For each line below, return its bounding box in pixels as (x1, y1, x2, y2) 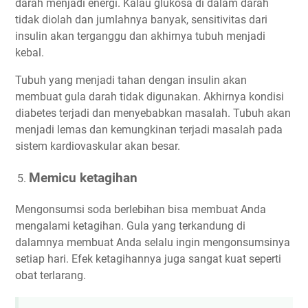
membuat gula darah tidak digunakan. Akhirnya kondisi (15, 89, 284, 103)
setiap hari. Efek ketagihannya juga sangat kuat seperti (15, 252, 281, 265)
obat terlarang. (15, 268, 86, 282)
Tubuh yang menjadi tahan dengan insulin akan (15, 73, 247, 87)
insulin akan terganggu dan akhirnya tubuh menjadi (15, 29, 265, 43)
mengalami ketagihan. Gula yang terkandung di (15, 219, 245, 232)
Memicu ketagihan (29, 170, 137, 186)
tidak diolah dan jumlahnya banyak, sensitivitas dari (15, 12, 267, 26)
